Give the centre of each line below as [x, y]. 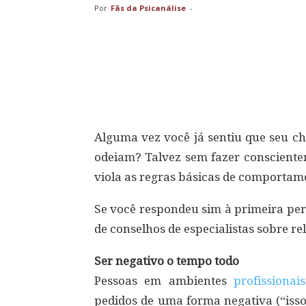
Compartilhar [155, 82]
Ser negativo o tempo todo [167, 261]
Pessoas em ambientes [164, 281]
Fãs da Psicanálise [148, 8]
